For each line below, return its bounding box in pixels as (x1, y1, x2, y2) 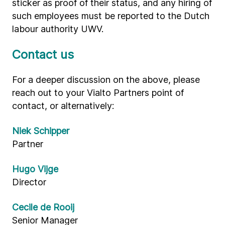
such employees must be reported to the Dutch (12, 11, 209, 21)
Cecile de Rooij (12, 202, 74, 212)
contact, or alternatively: (12, 100, 114, 111)
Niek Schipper (12, 126, 69, 136)
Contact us (12, 47, 74, 62)
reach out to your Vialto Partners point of (12, 87, 184, 98)
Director (12, 177, 46, 187)
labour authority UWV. (12, 24, 103, 34)
